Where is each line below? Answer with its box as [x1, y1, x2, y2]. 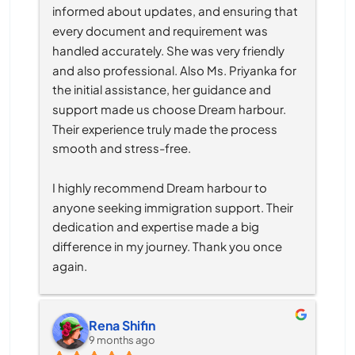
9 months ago [89, 333, 155, 346]
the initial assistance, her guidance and [52, 82, 271, 97]
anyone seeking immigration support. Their [52, 199, 293, 215]
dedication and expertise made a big [52, 219, 259, 235]
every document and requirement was [52, 22, 268, 38]
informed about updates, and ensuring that [52, 3, 298, 19]
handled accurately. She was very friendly [52, 42, 284, 58]
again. [52, 258, 87, 273]
